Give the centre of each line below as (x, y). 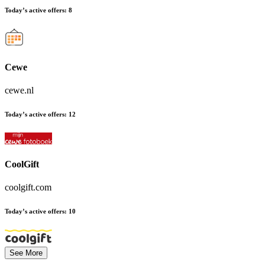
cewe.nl (19, 91)
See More (26, 253)
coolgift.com (28, 188)
